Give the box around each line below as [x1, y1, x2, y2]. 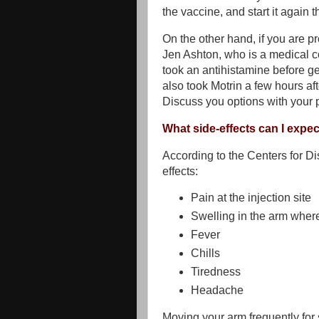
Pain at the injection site [190, 192, 311, 204]
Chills [190, 247, 220, 260]
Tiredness [190, 266, 241, 278]
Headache [190, 284, 244, 297]
